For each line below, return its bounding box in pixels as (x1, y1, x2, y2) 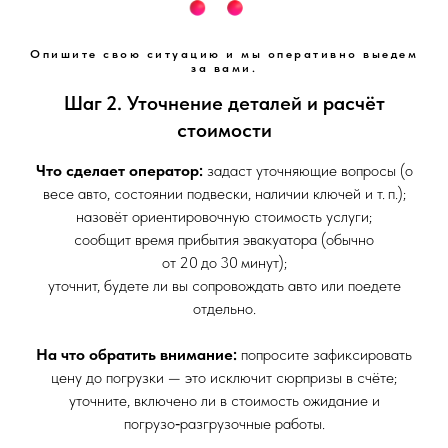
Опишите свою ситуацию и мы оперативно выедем (30, 47, 418, 62)
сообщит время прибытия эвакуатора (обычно (74, 230, 374, 250)
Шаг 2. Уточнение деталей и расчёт (63, 91, 385, 116)
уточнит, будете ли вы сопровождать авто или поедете (47, 276, 401, 296)
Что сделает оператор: (35, 161, 207, 181)
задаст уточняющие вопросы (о (206, 161, 413, 181)
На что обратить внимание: (36, 345, 241, 365)
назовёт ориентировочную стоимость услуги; (76, 207, 372, 227)
